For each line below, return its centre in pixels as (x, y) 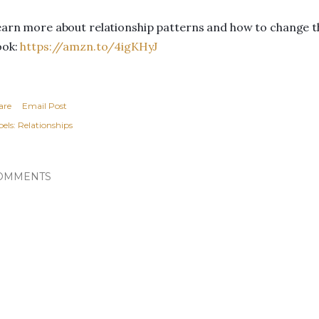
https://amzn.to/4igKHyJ (89, 46)
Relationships (45, 125)
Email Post (45, 106)
